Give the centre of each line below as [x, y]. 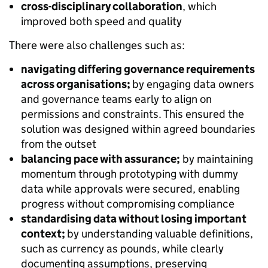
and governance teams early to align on [116, 99]
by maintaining [217, 159]
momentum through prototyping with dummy [130, 173]
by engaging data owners [193, 84]
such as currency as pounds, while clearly [122, 248]
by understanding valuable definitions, [160, 233]
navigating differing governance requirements [138, 69]
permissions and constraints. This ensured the [133, 114]
